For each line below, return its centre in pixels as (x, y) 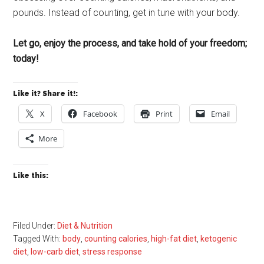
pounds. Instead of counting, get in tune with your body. (127, 12)
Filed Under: (35, 225)
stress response (113, 251)
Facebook (100, 113)
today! (26, 58)
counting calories (116, 238)
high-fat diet (174, 238)
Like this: (31, 175)
